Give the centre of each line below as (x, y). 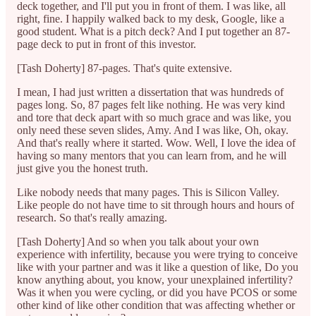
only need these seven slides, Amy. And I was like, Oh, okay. (153, 130)
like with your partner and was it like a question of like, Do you (158, 267)
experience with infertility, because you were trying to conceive (157, 254)
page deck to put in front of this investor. (108, 44)
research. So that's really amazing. (92, 217)
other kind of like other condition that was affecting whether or (156, 305)
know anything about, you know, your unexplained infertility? (155, 279)
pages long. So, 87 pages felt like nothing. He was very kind (151, 104)
